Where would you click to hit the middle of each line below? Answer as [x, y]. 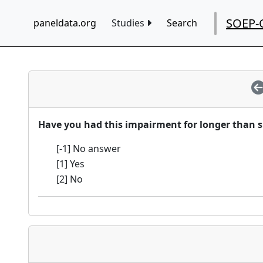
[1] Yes [71, 164]
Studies [129, 23]
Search [182, 23]
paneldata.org [65, 23]
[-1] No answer [89, 149]
